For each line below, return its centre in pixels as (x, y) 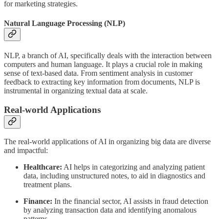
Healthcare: (43, 167)
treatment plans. (48, 185)
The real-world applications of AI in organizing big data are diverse (107, 142)
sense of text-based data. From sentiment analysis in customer (98, 73)
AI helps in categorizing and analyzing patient (133, 167)
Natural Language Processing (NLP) (65, 23)
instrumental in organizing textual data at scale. (76, 91)
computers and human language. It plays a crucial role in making (103, 64)
